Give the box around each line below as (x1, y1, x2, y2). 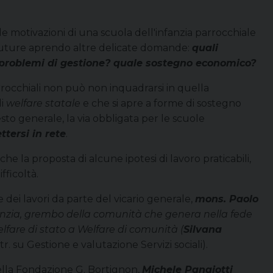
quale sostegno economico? (113, 57, 256, 69)
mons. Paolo (195, 193, 258, 205)
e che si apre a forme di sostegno (80, 97, 241, 109)
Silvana (183, 223, 222, 235)
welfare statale (6, 97, 80, 109)
